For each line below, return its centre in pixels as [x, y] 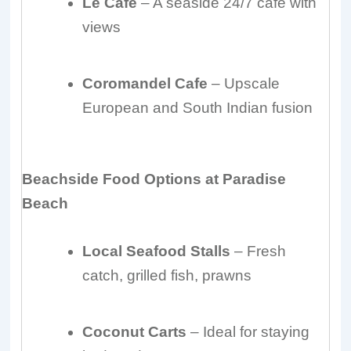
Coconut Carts [135, 332]
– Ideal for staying [248, 332]
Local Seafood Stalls [157, 251]
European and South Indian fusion [198, 108]
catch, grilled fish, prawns [167, 276]
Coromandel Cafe [145, 84]
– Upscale [244, 84]
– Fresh [259, 251]
